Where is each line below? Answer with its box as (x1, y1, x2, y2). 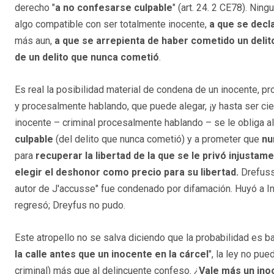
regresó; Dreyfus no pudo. (15, 199, 125, 211)
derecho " (15, 1, 55, 13)
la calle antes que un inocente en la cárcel (15, 248, 209, 260)
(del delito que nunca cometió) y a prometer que (53, 133, 262, 145)
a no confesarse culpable (55, 1, 172, 13)
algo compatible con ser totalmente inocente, (15, 18, 209, 30)
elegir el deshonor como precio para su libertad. (15, 166, 239, 178)
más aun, (15, 34, 54, 46)
